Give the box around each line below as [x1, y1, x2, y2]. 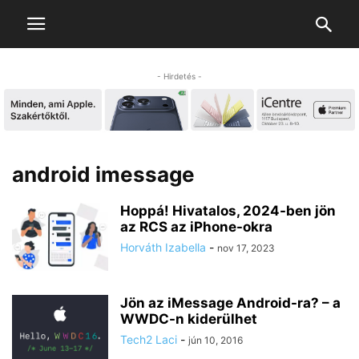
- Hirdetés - [157, 71, 202, 81]
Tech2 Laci [120, 333, 177, 347]
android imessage [12, 162, 195, 188]
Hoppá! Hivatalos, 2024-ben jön [120, 203, 336, 220]
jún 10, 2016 [188, 334, 243, 347]
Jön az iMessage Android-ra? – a [120, 295, 341, 312]
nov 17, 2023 [217, 242, 275, 255]
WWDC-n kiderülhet [120, 311, 257, 328]
